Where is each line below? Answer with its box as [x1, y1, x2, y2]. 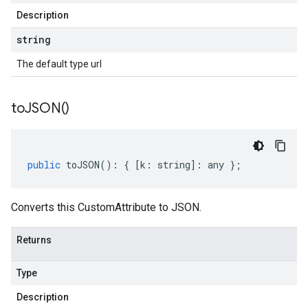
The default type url [16, 58, 102, 69]
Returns [16, 234, 52, 245]
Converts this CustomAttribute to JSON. [11, 201, 201, 214]
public [27, 158, 60, 171]
